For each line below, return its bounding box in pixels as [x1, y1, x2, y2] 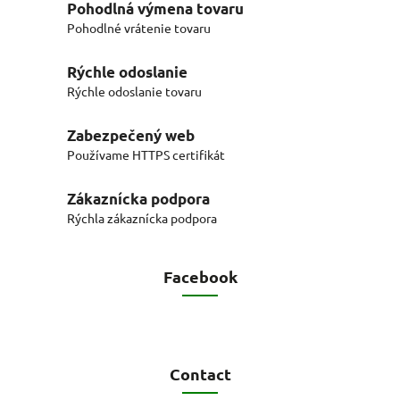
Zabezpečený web [67, 125, 195, 145]
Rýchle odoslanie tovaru [67, 82, 202, 99]
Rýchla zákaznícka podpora [67, 209, 217, 226]
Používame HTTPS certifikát [67, 146, 225, 162]
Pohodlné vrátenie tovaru [67, 19, 211, 36]
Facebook [162, 265, 237, 287]
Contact [169, 362, 231, 384]
